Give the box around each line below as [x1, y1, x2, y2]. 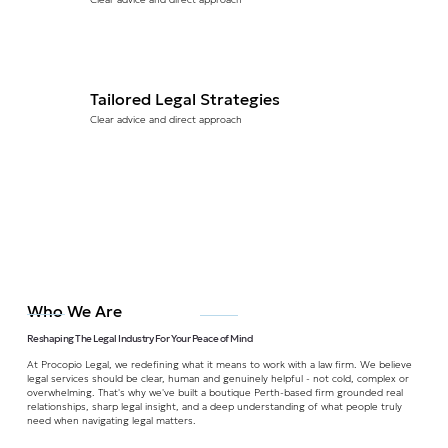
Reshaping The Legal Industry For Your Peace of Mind [26, 333, 253, 346]
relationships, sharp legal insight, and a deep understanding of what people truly [26, 399, 402, 413]
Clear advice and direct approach [89, 112, 242, 126]
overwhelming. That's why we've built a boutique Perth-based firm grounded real [26, 385, 403, 399]
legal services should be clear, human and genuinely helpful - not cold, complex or [26, 371, 409, 385]
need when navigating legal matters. [26, 413, 199, 427]
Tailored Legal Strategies [90, 89, 281, 110]
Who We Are [27, 300, 123, 321]
